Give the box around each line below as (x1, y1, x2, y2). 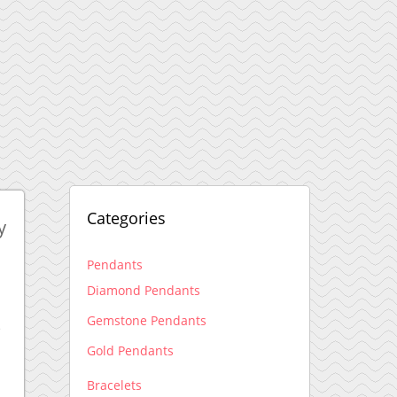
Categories (87, 206, 167, 229)
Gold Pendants (87, 341, 175, 359)
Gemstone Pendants (87, 311, 207, 329)
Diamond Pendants (87, 281, 201, 299)
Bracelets (87, 376, 143, 393)
